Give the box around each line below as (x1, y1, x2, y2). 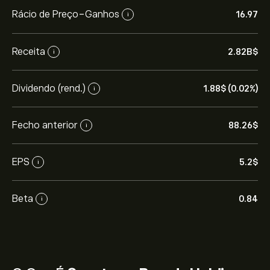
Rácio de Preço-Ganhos (12, 8, 119, 20)
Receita (12, 46, 45, 57)
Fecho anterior (12, 119, 78, 131)
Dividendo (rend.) (12, 83, 86, 94)
